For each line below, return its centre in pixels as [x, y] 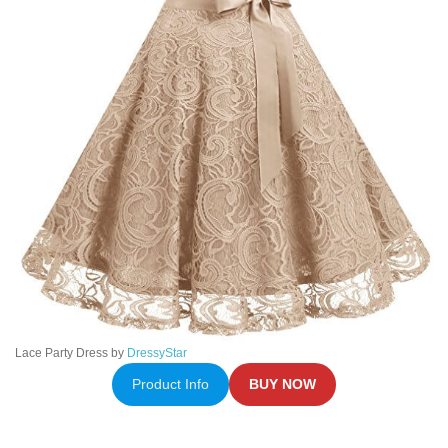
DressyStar [157, 353]
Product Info [170, 385]
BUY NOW [283, 385]
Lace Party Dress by [71, 353]
